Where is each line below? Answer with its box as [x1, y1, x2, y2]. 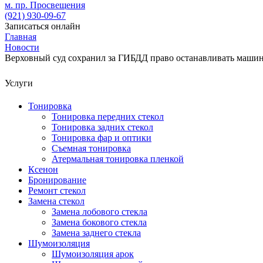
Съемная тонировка [52, 143, 131, 153]
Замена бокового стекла [52, 217, 147, 227]
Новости [5, 42, 39, 52]
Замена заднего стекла [52, 228, 141, 238]
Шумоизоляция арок [52, 249, 134, 259]
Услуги [5, 78, 33, 88]
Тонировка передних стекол [52, 112, 164, 122]
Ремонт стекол [28, 186, 86, 195]
